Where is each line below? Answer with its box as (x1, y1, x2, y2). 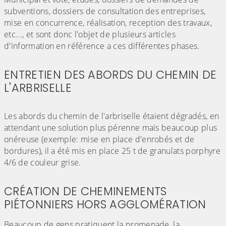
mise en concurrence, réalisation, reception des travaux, (4, 17, 212, 29)
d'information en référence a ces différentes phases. (4, 40, 200, 52)
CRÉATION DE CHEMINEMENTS (4, 183, 167, 200)
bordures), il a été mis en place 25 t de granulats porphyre (4, 145, 220, 157)
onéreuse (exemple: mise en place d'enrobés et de (4, 134, 195, 145)
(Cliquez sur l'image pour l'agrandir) (4, 102, 135, 114)
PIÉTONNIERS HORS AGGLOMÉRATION (4, 196, 206, 213)
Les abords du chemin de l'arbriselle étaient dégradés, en (4, 110, 219, 122)
